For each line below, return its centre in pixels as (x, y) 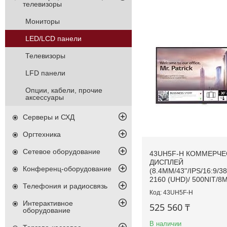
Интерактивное (48, 203)
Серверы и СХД (49, 117)
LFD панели (45, 73)
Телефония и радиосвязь (65, 186)
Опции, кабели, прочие (64, 90)
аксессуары (45, 98)
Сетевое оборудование (62, 152)
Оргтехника (42, 135)
